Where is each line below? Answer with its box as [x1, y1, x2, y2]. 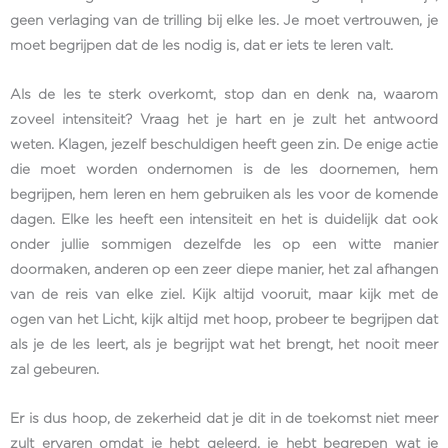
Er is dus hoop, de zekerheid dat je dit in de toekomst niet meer [10, 411, 438, 426]
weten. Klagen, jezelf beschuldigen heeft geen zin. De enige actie [10, 137, 438, 152]
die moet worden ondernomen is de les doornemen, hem [10, 162, 438, 177]
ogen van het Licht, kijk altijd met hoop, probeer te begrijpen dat [10, 312, 438, 327]
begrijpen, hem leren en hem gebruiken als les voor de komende [10, 187, 438, 202]
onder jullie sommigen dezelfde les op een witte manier [10, 237, 438, 252]
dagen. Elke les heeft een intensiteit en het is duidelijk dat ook [10, 212, 438, 227]
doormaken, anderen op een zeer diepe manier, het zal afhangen [10, 262, 438, 277]
